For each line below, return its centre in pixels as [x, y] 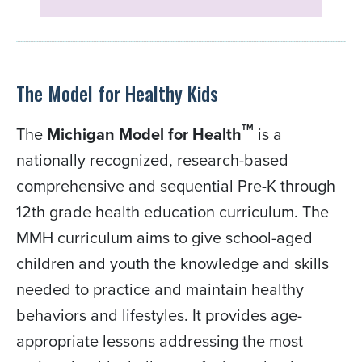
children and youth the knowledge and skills [173, 263]
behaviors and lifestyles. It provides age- [159, 315]
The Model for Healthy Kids [117, 94]
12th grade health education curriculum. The [173, 212]
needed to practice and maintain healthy [160, 289]
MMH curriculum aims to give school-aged [164, 238]
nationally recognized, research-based [152, 160]
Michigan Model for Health [144, 134]
